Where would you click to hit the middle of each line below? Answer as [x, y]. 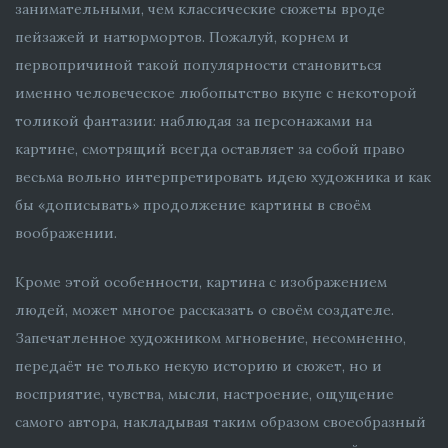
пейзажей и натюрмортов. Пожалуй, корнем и [182, 36]
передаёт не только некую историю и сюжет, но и [198, 365]
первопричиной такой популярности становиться [198, 64]
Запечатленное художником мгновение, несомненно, [210, 337]
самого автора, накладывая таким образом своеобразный [220, 421]
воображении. [66, 232]
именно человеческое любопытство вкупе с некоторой [216, 92]
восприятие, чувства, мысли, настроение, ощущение [204, 393]
